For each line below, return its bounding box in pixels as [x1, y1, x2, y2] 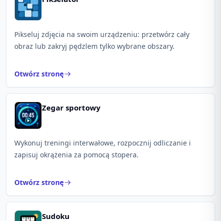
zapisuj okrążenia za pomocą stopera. [14, 150, 139, 159]
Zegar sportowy [42, 103, 101, 112]
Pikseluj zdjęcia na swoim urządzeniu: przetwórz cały [14, 30, 189, 39]
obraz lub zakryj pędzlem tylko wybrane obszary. [14, 41, 175, 51]
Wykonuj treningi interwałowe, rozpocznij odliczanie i [14, 138, 191, 147]
